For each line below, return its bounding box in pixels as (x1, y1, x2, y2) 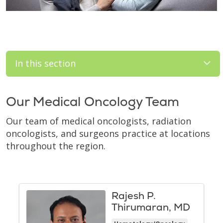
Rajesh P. (111, 189, 156, 202)
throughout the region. (6, 139, 106, 152)
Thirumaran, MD (111, 201, 190, 214)
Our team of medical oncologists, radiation (6, 114, 191, 127)
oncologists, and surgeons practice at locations (6, 127, 210, 139)
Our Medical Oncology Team (6, 93, 179, 110)
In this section (15, 57, 76, 69)
